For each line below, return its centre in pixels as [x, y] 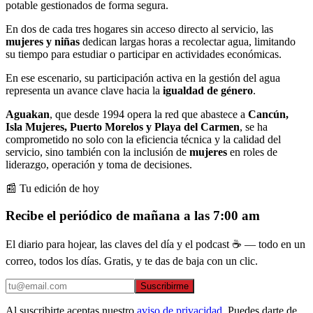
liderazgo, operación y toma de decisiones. [99, 164]
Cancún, [268, 114]
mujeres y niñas [43, 41]
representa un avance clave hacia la [84, 90]
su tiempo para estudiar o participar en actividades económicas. [144, 54]
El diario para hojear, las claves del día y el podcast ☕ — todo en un [155, 245]
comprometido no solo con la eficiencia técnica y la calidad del [143, 139]
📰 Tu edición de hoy [52, 188]
